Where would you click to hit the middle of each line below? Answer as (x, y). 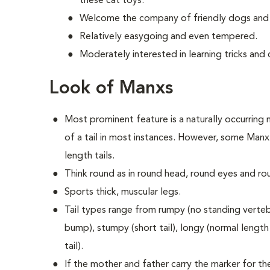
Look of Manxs (111, 89)
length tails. (90, 156)
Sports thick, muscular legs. (123, 192)
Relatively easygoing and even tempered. (169, 37)
